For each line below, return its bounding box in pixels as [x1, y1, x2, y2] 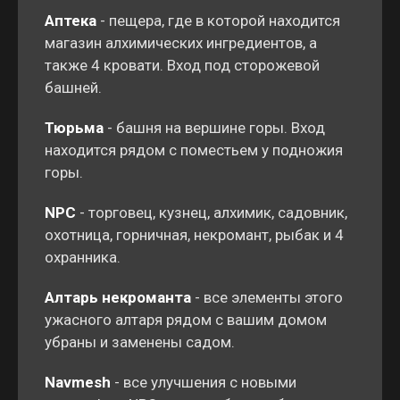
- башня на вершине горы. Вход [107, 119, 325, 137]
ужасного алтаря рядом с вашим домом [45, 311, 327, 329]
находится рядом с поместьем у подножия [45, 141, 343, 159]
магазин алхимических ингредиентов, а [45, 34, 317, 52]
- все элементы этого [191, 288, 343, 306]
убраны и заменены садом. [45, 333, 235, 351]
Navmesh [45, 373, 111, 391]
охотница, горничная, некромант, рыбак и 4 [45, 226, 344, 244]
